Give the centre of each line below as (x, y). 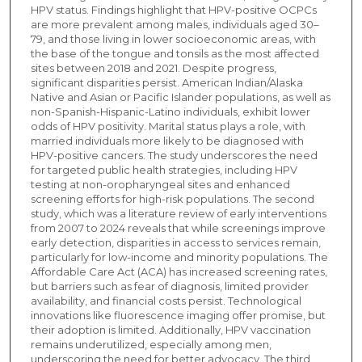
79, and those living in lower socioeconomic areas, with (173, 38)
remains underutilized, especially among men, (151, 344)
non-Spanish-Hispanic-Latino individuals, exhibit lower (170, 111)
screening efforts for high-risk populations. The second (172, 198)
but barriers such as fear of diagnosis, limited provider (169, 286)
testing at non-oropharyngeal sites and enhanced (160, 184)
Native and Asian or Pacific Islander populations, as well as (180, 97)
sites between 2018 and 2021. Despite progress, (153, 67)
